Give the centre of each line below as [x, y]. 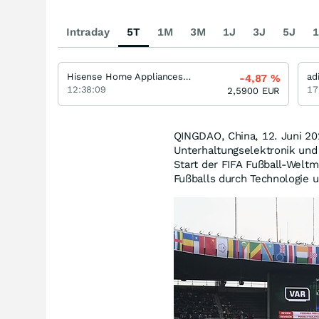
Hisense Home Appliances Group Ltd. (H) [187, 76]
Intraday [88, 32]
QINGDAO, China [214, 136]
